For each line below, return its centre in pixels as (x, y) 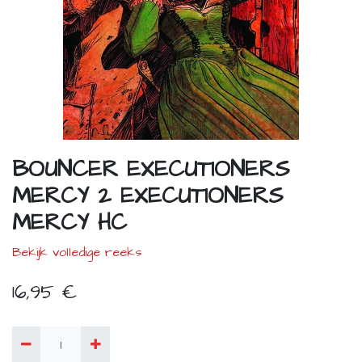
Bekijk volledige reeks (77, 253)
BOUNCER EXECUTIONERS (151, 170)
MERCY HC (69, 223)
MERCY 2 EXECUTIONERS (147, 196)
